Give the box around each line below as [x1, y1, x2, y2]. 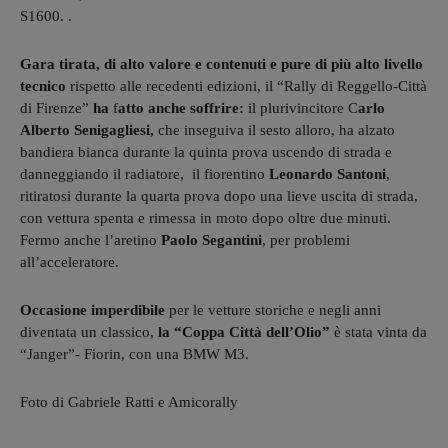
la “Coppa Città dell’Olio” [154, 323, 330, 340]
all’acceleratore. [20, 253, 119, 270]
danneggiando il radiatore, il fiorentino [20, 165, 269, 182]
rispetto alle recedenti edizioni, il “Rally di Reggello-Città [66, 77, 427, 94]
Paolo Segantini [161, 231, 262, 248]
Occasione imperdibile [20, 301, 165, 318]
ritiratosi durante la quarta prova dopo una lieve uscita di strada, [20, 187, 418, 204]
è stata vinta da [330, 323, 427, 340]
